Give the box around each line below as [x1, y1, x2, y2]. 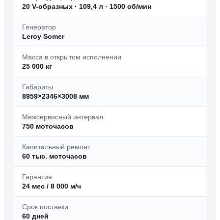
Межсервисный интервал [22, 113, 103, 121]
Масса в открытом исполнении [22, 54, 121, 61]
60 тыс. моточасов [22, 153, 87, 160]
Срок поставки [22, 203, 68, 211]
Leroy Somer [22, 33, 64, 40]
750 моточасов [22, 123, 74, 130]
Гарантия [22, 173, 52, 181]
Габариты [22, 83, 53, 91]
